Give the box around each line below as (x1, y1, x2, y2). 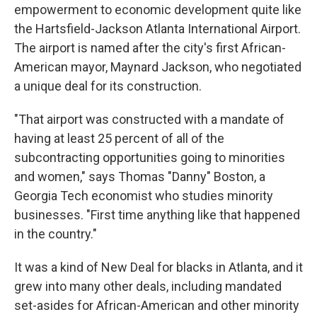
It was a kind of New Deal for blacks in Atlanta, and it (14, 260, 303, 275)
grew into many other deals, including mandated (14, 279, 282, 294)
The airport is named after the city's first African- (14, 40, 286, 55)
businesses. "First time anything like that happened (14, 207, 300, 222)
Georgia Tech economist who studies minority (14, 188, 273, 203)
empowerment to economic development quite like (14, 2, 301, 17)
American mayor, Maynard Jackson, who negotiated (14, 59, 301, 74)
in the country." (14, 226, 97, 241)
